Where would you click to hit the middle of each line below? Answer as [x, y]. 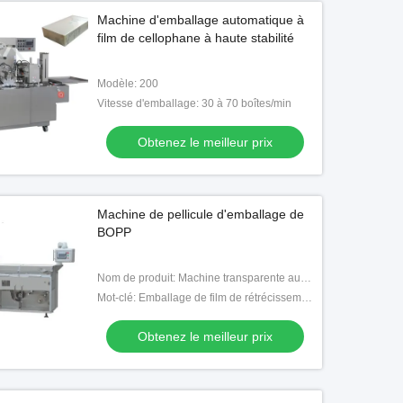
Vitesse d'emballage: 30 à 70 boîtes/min [194, 103]
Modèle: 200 [128, 84]
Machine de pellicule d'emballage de [201, 214]
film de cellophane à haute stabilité [196, 38]
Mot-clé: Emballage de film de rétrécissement [307, 298]
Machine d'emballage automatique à [201, 20]
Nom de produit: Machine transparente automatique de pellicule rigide [306, 278]
